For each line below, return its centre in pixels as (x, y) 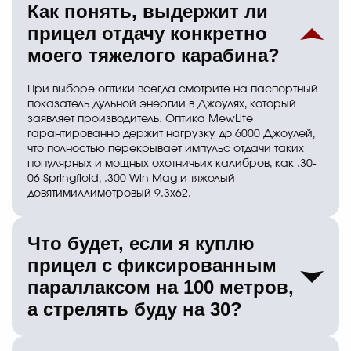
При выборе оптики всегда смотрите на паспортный (173, 90)
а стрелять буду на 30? (135, 309)
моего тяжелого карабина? (154, 56)
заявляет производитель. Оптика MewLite (140, 119)
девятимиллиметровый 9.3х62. (109, 194)
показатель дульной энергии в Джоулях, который (162, 105)
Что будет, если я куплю (141, 244)
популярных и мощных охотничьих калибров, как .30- (172, 164)
